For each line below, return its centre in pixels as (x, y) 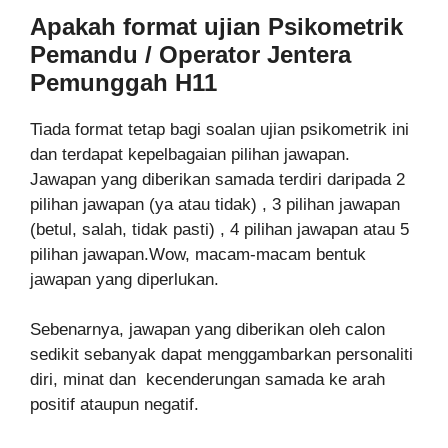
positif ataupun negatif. (114, 405)
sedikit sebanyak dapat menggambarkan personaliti (221, 355)
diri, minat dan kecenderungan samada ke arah (207, 380)
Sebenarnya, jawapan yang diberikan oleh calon (207, 330)
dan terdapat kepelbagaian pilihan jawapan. (190, 154)
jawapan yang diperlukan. (124, 279)
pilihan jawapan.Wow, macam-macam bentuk (198, 254)
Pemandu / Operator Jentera (190, 54)
